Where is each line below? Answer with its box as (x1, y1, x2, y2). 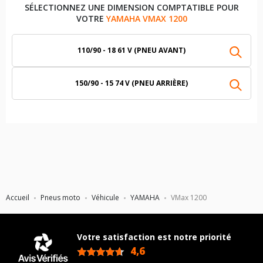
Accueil (6, 193, 29, 203)
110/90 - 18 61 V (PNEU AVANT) (77, 45, 186, 55)
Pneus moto (41, 193, 80, 203)
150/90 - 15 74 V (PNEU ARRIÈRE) (75, 78, 188, 88)
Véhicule (92, 193, 119, 203)
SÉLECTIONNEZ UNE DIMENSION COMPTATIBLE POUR (24, 2, 239, 13)
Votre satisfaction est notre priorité (77, 231, 231, 242)
